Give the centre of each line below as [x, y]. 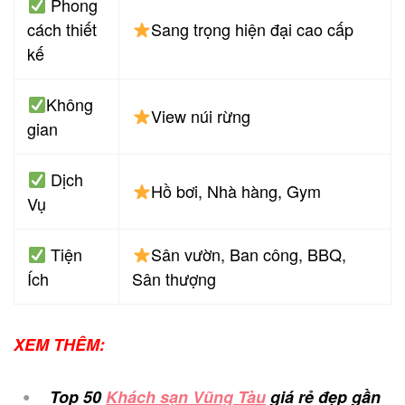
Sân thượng [174, 279]
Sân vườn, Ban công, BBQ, [248, 254]
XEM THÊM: [59, 345]
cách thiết [62, 29]
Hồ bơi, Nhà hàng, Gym [235, 191]
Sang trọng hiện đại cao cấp [252, 29]
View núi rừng [200, 116]
